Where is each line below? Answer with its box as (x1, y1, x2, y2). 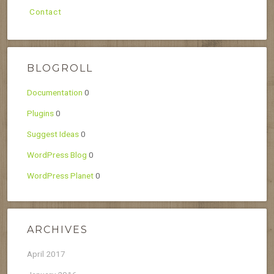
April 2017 (27, 248, 65, 259)
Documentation (27, 87, 83, 97)
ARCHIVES (27, 223, 88, 235)
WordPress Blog (27, 149, 87, 160)
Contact (29, 6, 62, 17)
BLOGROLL (27, 62, 93, 74)
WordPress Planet (27, 170, 94, 180)
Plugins (27, 108, 54, 118)
